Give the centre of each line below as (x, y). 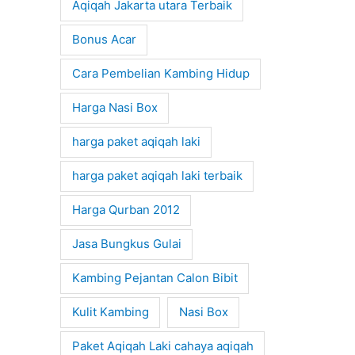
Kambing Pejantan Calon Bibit (155, 278)
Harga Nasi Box (115, 108)
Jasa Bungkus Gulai (126, 244)
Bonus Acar (104, 40)
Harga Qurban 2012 (126, 210)
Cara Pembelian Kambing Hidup (160, 74)
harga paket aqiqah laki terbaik (157, 176)
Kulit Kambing (110, 312)
